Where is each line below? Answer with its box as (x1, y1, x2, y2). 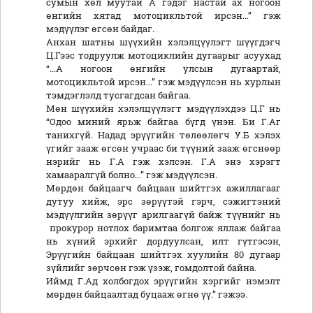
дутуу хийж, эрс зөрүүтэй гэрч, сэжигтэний (46, 196, 281, 208)
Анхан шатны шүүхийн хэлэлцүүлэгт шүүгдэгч (46, 36, 281, 48)
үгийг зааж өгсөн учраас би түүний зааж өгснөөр (46, 143, 281, 154)
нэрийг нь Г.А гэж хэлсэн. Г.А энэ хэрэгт (46, 156, 281, 168)
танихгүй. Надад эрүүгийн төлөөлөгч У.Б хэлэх (46, 129, 281, 141)
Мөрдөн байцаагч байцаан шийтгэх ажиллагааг (46, 182, 281, 194)
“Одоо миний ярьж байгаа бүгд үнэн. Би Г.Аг (46, 116, 281, 128)
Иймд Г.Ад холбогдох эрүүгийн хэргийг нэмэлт (46, 275, 281, 287)
